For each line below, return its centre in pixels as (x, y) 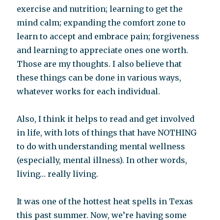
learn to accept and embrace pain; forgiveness (108, 37)
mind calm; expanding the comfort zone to (101, 23)
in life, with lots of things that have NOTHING (107, 133)
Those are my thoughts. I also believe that (99, 64)
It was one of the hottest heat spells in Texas (105, 202)
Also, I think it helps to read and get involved (106, 119)
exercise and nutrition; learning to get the (100, 9)
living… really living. (58, 174)
